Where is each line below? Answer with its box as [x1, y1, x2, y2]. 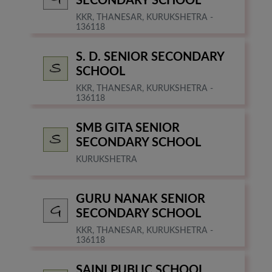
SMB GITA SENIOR [76, 122, 180, 135]
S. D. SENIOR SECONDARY [76, 51, 224, 64]
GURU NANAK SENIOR [76, 193, 205, 206]
